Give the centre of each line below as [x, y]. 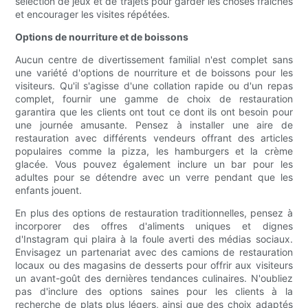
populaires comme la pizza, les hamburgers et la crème [154, 151]
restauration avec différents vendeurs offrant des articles [154, 138]
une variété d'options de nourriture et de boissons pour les [154, 73]
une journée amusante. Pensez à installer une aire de [154, 125]
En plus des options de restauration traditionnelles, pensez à [154, 213]
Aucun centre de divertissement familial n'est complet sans [154, 60]
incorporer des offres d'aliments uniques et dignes [154, 226]
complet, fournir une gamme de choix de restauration [154, 99]
